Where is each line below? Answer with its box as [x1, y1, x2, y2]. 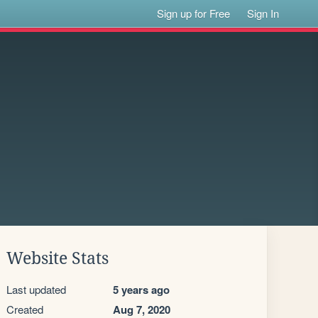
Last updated [6, 282, 66, 297]
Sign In [247, 6, 280, 21]
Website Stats [6, 249, 109, 268]
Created [6, 302, 43, 317]
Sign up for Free [157, 6, 231, 21]
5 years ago [113, 282, 170, 297]
